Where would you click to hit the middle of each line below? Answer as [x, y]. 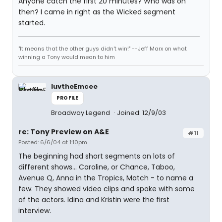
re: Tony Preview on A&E [64, 132]
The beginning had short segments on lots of [97, 156]
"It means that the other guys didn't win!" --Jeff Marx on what [103, 49]
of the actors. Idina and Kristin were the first [94, 200]
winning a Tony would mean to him [67, 57]
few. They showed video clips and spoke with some [107, 189]
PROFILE [68, 98]
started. [32, 23]
